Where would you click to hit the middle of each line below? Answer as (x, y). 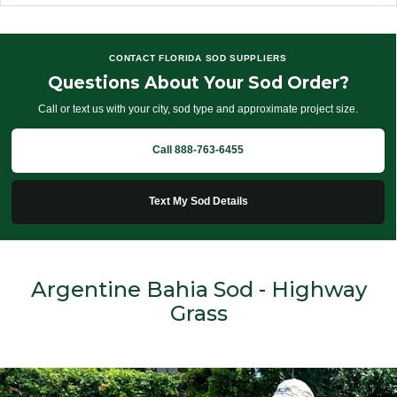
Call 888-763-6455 (198, 150)
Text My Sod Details (198, 202)
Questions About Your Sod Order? (198, 83)
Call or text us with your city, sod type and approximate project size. (198, 109)
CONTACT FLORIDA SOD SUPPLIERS (198, 58)
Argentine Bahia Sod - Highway (198, 290)
